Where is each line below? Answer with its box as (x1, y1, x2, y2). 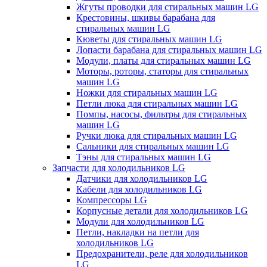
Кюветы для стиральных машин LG (76, 33, 222, 44)
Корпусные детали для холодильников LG (76, 205, 248, 216)
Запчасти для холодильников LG (52, 162, 185, 173)
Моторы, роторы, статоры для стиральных (76, 66, 249, 76)
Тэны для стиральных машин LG (76, 151, 211, 162)
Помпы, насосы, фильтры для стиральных (76, 108, 247, 119)
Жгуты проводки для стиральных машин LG (76, 1, 259, 12)
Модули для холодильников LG (76, 216, 204, 226)
